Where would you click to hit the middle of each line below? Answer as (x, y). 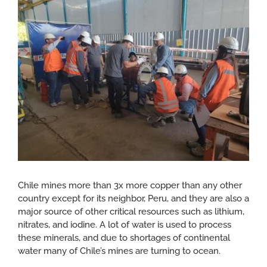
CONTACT (34, 13)
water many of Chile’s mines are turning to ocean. (119, 251)
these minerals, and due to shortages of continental (124, 237)
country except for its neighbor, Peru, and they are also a (133, 198)
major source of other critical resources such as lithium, (131, 211)
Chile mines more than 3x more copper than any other (130, 185)
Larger (31, 7)
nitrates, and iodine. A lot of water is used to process (125, 224)
